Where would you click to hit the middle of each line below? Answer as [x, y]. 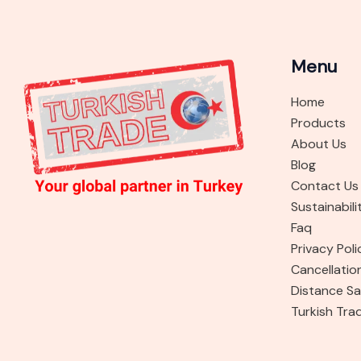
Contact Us [324, 186]
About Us [318, 144]
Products [318, 123]
